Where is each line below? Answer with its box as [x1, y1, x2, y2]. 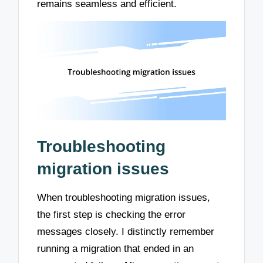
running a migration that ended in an [37, 243, 194, 255]
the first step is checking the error [37, 209, 186, 221]
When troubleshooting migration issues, [37, 192, 211, 204]
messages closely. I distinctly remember [37, 226, 215, 238]
